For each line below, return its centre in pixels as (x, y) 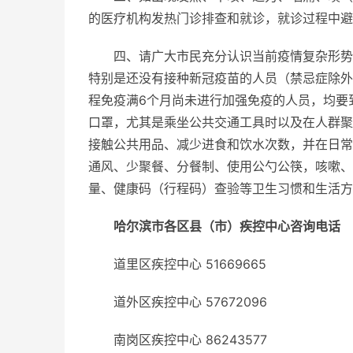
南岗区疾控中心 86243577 (190, 340)
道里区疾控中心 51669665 (190, 264)
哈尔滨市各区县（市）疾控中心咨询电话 (227, 226)
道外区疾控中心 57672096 (190, 302)
